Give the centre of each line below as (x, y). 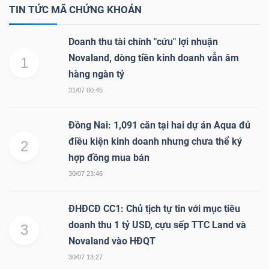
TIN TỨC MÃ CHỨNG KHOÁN (75, 9)
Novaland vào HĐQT (112, 241)
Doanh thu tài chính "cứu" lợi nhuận (143, 41)
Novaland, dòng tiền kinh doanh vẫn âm (154, 58)
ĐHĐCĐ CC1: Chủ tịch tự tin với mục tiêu (154, 208)
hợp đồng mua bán (109, 157)
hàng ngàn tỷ (96, 74)
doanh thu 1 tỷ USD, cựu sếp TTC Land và (157, 225)
